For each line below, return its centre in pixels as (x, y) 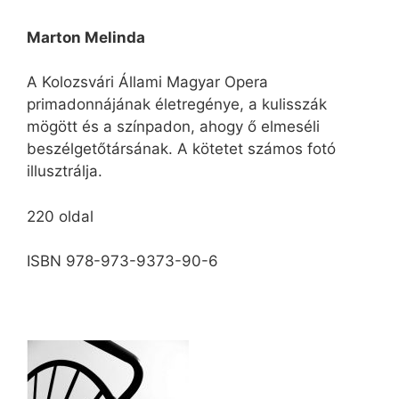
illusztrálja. (65, 171)
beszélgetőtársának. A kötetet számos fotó (181, 149)
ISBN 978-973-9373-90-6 (122, 261)
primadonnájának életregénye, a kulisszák (177, 105)
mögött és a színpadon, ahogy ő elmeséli (173, 127)
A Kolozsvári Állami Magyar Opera (147, 82)
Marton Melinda (86, 37)
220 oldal (60, 216)
